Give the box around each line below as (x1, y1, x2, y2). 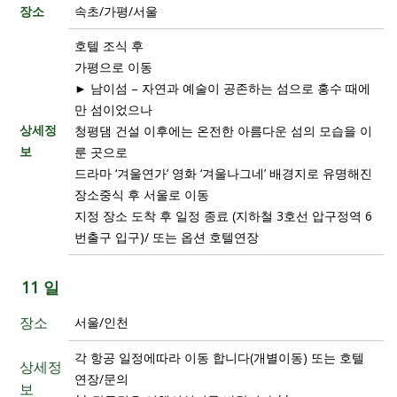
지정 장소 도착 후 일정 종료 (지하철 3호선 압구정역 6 (74, 206, 372, 224)
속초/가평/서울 (74, 2, 158, 19)
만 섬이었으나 (74, 100, 152, 118)
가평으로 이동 (74, 58, 152, 75)
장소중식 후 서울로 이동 (74, 185, 209, 203)
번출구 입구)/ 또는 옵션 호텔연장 (74, 228, 259, 245)
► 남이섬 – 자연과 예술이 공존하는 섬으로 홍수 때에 (74, 79, 370, 97)
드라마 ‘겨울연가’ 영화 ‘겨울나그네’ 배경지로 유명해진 (74, 164, 372, 182)
